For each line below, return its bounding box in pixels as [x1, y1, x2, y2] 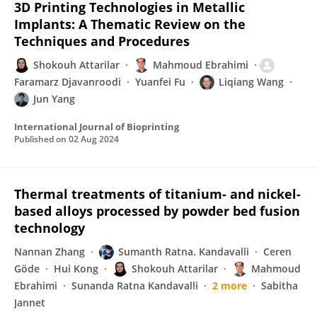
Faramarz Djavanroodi [14, 75, 121, 88]
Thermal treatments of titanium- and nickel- [14, 185, 301, 202]
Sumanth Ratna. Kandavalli [118, 245, 249, 258]
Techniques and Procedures [14, 33, 190, 50]
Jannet [14, 296, 45, 309]
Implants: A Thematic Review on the [14, 16, 246, 33]
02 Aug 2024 [69, 133, 119, 145]
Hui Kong [54, 262, 98, 275]
